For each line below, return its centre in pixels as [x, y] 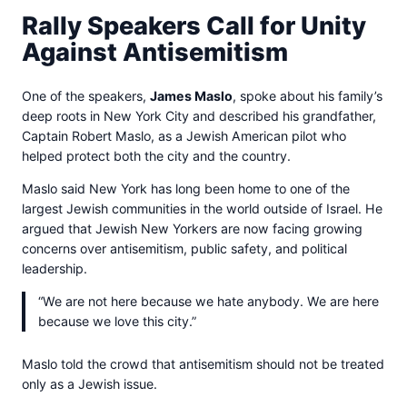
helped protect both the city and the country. [156, 155]
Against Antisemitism [155, 53]
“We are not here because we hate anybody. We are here [208, 302]
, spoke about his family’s [308, 95]
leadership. [55, 268]
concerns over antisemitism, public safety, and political [184, 248]
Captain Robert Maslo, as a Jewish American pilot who [184, 135]
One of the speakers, [86, 95]
